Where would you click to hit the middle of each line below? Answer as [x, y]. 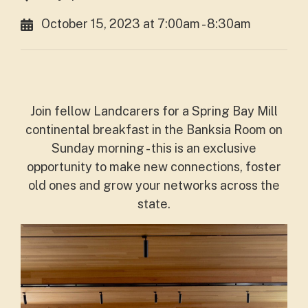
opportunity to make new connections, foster [154, 167]
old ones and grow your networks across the [154, 185]
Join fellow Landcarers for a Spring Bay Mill [154, 111]
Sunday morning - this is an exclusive [154, 148]
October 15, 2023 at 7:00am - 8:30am [146, 24]
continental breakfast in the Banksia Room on [154, 130]
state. [154, 204]
